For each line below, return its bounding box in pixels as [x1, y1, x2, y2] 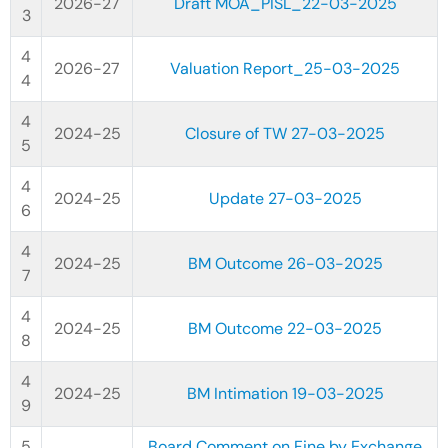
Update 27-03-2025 [208, 188, 362, 209]
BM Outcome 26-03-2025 [187, 253, 383, 274]
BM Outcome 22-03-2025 [188, 318, 382, 339]
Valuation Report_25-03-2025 [170, 58, 400, 79]
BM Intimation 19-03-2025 [186, 383, 384, 404]
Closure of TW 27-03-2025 [185, 123, 385, 144]
